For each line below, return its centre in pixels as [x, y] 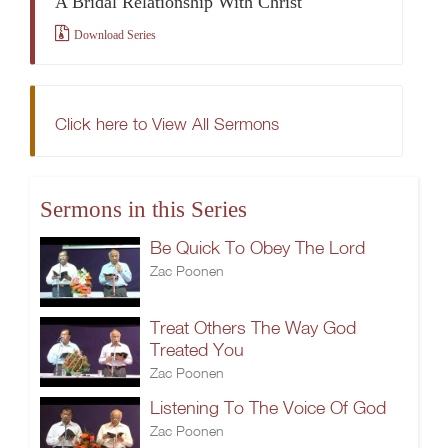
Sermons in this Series [143, 209]
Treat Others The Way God [253, 327]
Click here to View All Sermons [167, 123]
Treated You [197, 349]
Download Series [115, 35]
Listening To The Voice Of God [268, 407]
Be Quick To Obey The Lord [257, 247]
